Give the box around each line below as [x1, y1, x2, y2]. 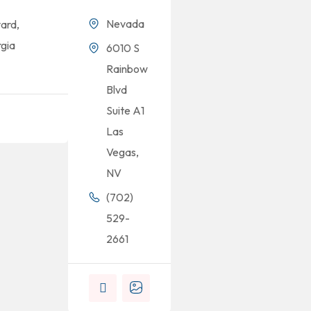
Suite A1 [106, 103, 144, 117]
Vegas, [106, 145, 139, 159]
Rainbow [106, 62, 148, 76]
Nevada [106, 17, 144, 31]
